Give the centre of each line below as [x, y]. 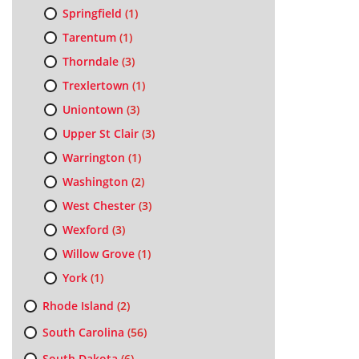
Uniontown [93, 109]
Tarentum [89, 37]
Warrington [93, 157]
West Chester [99, 206]
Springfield [92, 13]
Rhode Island [78, 306]
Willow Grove [98, 254]
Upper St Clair [100, 133]
